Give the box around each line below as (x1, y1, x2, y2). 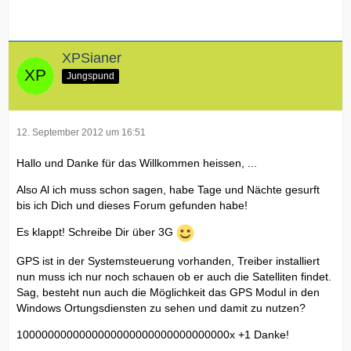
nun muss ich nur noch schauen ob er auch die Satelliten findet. (16, 270, 331, 283)
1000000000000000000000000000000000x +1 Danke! (16, 327, 289, 341)
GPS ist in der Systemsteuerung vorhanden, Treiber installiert (16, 254, 320, 267)
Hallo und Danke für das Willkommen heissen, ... (16, 156, 257, 169)
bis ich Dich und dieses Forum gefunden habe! (16, 198, 248, 212)
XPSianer (62, 50, 121, 67)
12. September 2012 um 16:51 (16, 126, 146, 138)
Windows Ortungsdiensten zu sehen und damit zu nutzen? (16, 301, 306, 314)
